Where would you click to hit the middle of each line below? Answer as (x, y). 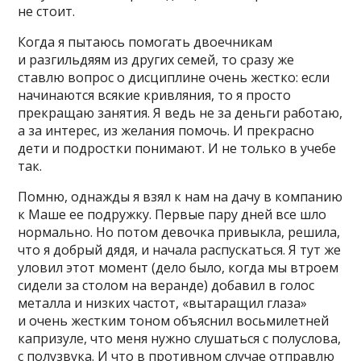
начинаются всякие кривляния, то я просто (155, 95)
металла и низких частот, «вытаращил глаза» (163, 303)
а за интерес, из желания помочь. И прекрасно (166, 130)
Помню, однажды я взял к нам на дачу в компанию (180, 196)
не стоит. (47, 11)
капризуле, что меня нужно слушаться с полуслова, (180, 338)
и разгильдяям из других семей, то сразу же (156, 59)
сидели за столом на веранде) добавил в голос (166, 285)
